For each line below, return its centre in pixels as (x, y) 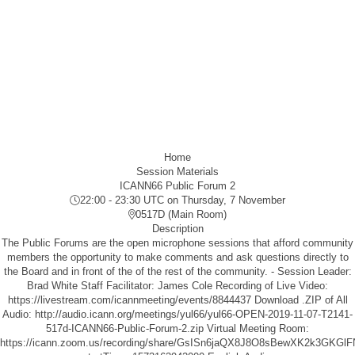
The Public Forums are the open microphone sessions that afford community (177, 243)
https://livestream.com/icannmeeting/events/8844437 (129, 300)
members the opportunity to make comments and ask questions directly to (177, 257)
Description (177, 229)
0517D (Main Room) (181, 214)
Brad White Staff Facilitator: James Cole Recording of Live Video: (177, 286)
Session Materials (177, 172)
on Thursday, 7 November (225, 200)
